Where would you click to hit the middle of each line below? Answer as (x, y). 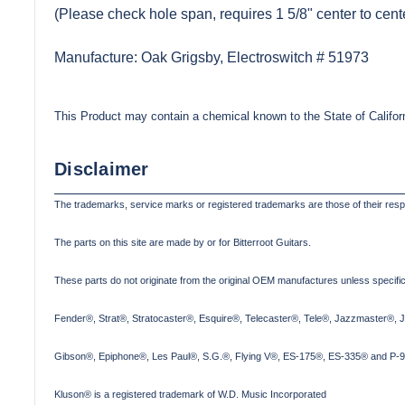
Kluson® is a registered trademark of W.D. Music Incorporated (190, 394)
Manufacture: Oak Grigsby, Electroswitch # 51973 (212, 57)
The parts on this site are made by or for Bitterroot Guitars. (183, 242)
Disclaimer (102, 169)
